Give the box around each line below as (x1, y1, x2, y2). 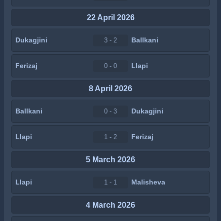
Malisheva (131, 178, 165, 186)
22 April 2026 (86, 13, 135, 22)
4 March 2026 (86, 200, 135, 209)
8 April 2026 (89, 84, 132, 93)
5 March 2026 (86, 155, 135, 164)
